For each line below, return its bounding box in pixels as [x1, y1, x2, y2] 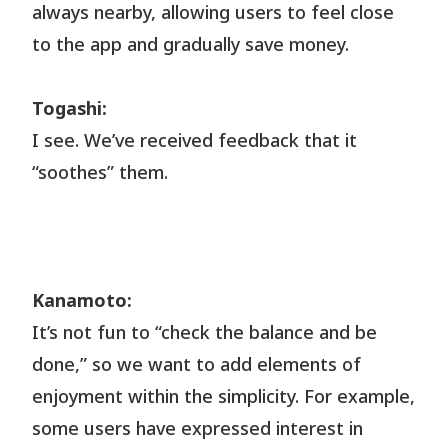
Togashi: [32, 96, 108, 124]
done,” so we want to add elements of [32, 352, 362, 380]
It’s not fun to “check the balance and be [32, 320, 378, 348]
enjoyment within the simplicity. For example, [32, 384, 416, 412]
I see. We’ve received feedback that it [32, 128, 358, 156]
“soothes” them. [32, 160, 169, 188]
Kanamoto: [32, 288, 133, 316]
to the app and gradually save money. [32, 32, 350, 60]
